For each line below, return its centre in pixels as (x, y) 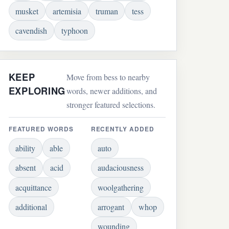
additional (31, 207)
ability (26, 148)
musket (27, 11)
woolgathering (121, 187)
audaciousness (121, 168)
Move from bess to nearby (108, 77)
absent (26, 168)
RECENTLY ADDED (122, 129)
